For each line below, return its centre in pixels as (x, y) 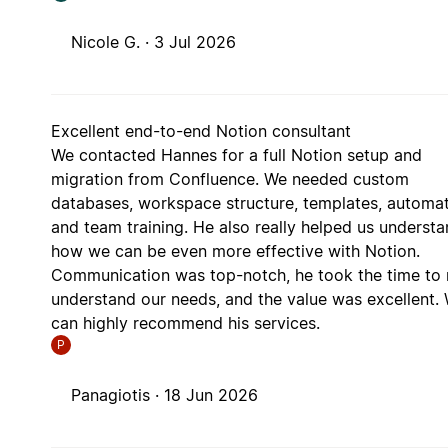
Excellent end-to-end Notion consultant (200, 130)
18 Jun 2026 (210, 394)
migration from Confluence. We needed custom (229, 178)
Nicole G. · (112, 41)
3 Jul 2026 (194, 41)
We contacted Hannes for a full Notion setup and (236, 154)
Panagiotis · (117, 394)
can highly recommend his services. (185, 322)
